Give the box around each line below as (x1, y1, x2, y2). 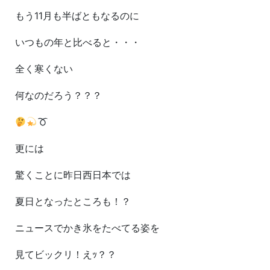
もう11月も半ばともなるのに (15, 10, 139, 22)
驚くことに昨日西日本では (15, 169, 131, 181)
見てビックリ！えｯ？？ (15, 248, 116, 261)
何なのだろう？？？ (15, 89, 102, 102)
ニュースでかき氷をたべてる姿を (15, 222, 160, 234)
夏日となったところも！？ (15, 195, 131, 208)
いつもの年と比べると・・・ (15, 36, 140, 49)
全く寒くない (15, 63, 73, 75)
